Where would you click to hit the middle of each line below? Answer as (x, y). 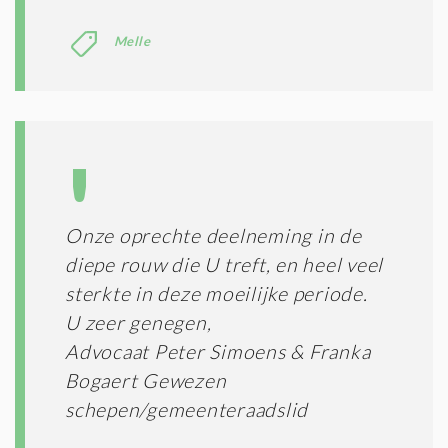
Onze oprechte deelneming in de (213, 235)
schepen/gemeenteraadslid (186, 409)
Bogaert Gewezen (146, 380)
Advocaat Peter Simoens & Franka (218, 351)
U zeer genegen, (138, 322)
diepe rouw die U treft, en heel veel (224, 264)
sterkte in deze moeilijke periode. (216, 293)
